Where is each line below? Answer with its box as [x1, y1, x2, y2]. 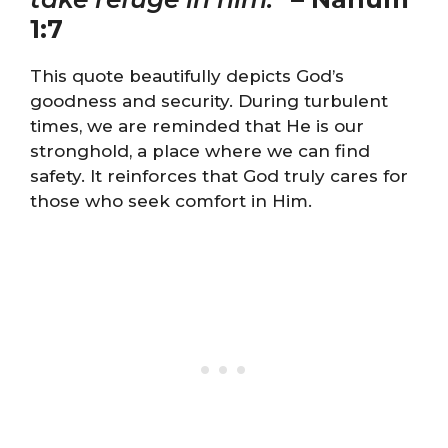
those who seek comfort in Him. [30, 191, 312, 211]
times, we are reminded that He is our [30, 116, 364, 136]
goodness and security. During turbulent [30, 91, 388, 111]
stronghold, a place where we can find [30, 141, 370, 161]
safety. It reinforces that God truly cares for [30, 166, 408, 186]
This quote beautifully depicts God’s [30, 66, 344, 86]
